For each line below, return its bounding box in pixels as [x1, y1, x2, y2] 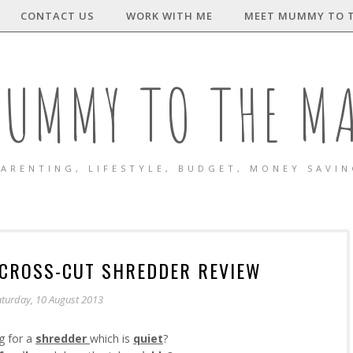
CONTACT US [20, 9, 95, 23]
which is [90, 331, 133, 346]
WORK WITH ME [125, 9, 213, 23]
